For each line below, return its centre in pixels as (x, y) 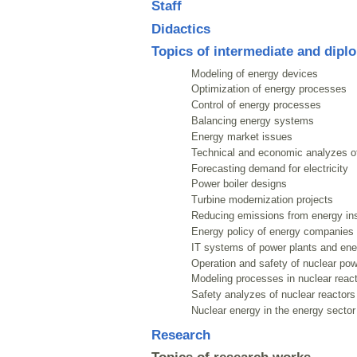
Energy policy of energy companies (272, 231)
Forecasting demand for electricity (269, 168)
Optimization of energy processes (269, 89)
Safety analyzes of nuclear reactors (273, 295)
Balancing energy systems (252, 121)
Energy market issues (241, 136)
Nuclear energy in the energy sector (273, 311)
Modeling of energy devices (254, 73)
